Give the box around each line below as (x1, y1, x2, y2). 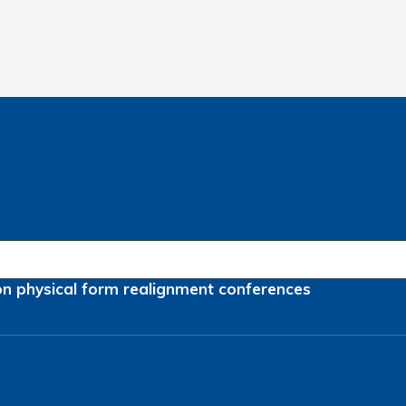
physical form (16, 279, 119, 298)
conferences (218, 279, 311, 298)
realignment (123, 279, 214, 298)
